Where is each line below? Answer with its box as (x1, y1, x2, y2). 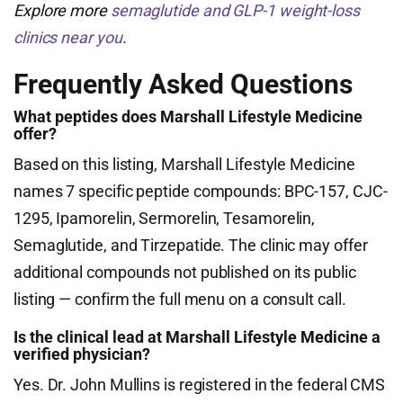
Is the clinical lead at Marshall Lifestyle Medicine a (13, 327, 381, 346)
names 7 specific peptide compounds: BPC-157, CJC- (13, 182, 388, 201)
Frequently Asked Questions (13, 68, 353, 100)
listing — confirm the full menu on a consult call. (13, 290, 346, 309)
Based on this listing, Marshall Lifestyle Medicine (13, 155, 355, 174)
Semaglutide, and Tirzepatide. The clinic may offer (13, 236, 368, 255)
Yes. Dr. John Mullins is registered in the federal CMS (13, 375, 386, 394)
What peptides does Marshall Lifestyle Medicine (13, 107, 363, 126)
